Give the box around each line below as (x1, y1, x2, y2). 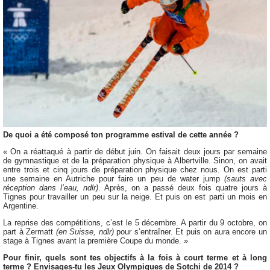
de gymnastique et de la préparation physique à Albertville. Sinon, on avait (3, 156, 267, 166)
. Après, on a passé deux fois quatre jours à (98, 183, 267, 193)
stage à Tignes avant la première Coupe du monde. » (3, 236, 188, 245)
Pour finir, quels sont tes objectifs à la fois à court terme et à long (3, 253, 267, 262)
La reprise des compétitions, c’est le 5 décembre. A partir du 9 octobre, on (3, 218, 267, 227)
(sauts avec (224, 174, 268, 184)
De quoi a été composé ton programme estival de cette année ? (3, 130, 239, 140)
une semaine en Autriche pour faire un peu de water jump (3, 174, 224, 184)
